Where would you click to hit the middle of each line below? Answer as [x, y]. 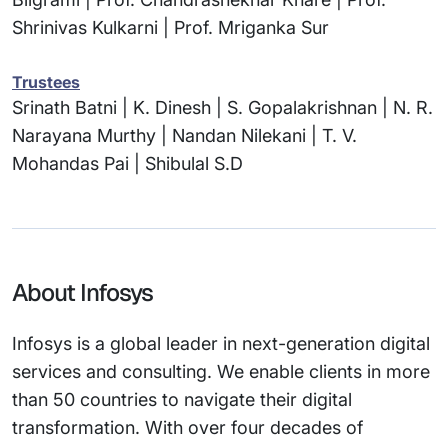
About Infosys [82, 292]
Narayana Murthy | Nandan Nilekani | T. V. [184, 135]
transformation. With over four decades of [187, 427]
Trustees [46, 81]
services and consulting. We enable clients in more [221, 371]
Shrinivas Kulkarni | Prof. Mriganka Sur [170, 27]
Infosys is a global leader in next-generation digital [221, 343]
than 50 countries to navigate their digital [182, 399]
